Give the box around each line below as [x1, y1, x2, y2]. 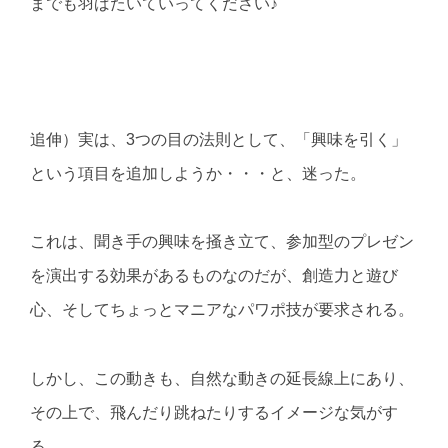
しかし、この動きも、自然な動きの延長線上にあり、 [30, 369, 414, 387]
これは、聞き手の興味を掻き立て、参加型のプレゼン [30, 233, 414, 251]
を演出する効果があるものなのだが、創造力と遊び [30, 267, 398, 285]
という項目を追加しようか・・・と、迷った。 [30, 165, 366, 183]
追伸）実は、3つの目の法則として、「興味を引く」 [30, 131, 407, 149]
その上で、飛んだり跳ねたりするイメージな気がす [30, 403, 398, 421]
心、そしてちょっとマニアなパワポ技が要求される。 [30, 301, 414, 319]
